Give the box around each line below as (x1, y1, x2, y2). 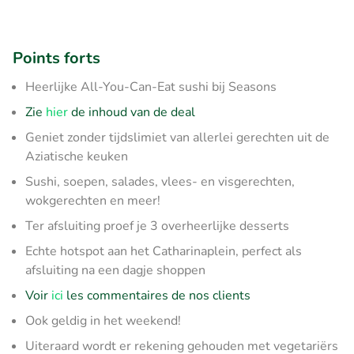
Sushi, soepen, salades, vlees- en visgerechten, (25, 172, 295, 190)
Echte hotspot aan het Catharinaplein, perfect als (25, 242, 302, 260)
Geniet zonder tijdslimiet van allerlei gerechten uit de (25, 128, 330, 146)
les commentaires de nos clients (63, 286, 250, 304)
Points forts (13, 47, 100, 69)
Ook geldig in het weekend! (25, 311, 181, 330)
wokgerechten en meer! (25, 191, 160, 209)
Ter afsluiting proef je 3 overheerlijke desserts (25, 217, 289, 235)
